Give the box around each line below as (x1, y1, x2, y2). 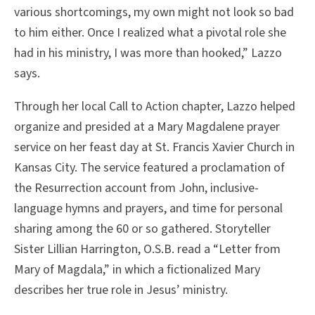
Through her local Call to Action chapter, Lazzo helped (14, 98, 295, 116)
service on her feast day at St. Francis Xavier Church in (14, 139, 295, 157)
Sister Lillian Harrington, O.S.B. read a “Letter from (14, 240, 281, 259)
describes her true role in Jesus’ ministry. (14, 281, 228, 300)
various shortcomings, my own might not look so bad (14, 4, 294, 22)
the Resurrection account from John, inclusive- (14, 179, 259, 198)
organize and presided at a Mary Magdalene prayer (14, 118, 280, 136)
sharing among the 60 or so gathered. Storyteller (14, 220, 271, 238)
